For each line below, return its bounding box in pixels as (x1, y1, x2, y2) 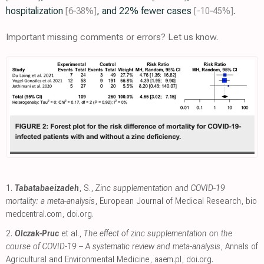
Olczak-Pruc (15, 227, 59, 239)
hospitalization (6, 5, 65, 16)
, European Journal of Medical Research (95, 195, 241, 206)
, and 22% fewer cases (97, 5, 194, 16)
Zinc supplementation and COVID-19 (95, 182, 225, 193)
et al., (59, 227, 84, 239)
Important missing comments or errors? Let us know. (6, 31, 218, 42)
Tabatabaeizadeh (15, 182, 79, 193)
